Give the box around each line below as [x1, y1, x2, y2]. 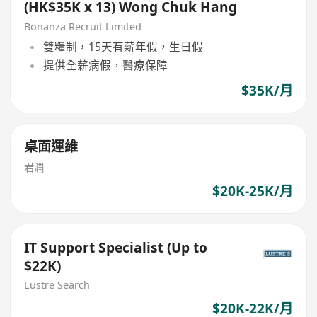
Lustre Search [24, 278, 91, 292]
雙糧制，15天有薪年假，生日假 [42, 39, 203, 55]
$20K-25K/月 [212, 181, 293, 200]
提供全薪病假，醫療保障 [42, 57, 168, 74]
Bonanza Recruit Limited [24, 19, 142, 33]
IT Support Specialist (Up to [24, 238, 208, 257]
